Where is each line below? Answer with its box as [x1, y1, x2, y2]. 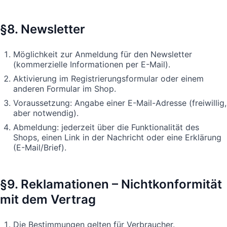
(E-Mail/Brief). [13, 142, 66, 153]
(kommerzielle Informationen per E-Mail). [13, 59, 170, 69]
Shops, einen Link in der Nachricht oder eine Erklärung [13, 132, 221, 142]
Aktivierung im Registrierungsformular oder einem [13, 73, 204, 84]
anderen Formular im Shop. [13, 83, 116, 94]
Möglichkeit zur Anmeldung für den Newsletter [13, 49, 192, 59]
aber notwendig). [13, 107, 79, 118]
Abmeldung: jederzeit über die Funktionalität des [13, 122, 199, 132]
